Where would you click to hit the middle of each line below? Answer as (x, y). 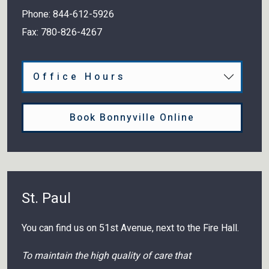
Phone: (37, 14)
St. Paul (46, 198)
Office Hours (79, 77)
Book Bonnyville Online (132, 117)
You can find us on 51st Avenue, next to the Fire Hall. (130, 228)
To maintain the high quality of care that (106, 255)
